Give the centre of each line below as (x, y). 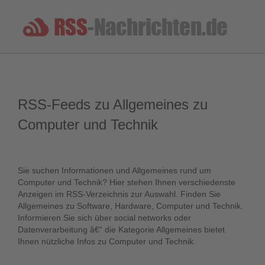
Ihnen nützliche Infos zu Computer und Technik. (107, 241)
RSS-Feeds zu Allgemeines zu (113, 104)
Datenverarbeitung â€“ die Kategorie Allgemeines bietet (121, 230)
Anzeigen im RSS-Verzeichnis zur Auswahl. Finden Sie (119, 194)
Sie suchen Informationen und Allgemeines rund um (114, 170)
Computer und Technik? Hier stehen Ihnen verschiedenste (127, 182)
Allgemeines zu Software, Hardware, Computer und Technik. (130, 206)
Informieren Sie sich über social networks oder (104, 218)
